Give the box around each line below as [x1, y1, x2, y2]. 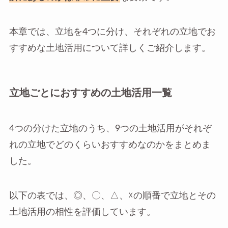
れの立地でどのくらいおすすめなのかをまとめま [9, 140, 211, 149]
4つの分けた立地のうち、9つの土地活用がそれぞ [9, 124, 212, 133]
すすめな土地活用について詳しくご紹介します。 [9, 44, 211, 53]
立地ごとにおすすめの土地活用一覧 [9, 88, 172, 99]
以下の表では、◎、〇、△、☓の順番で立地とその [9, 191, 216, 200]
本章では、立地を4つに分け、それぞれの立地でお [9, 27, 216, 37]
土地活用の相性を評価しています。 [9, 207, 156, 216]
